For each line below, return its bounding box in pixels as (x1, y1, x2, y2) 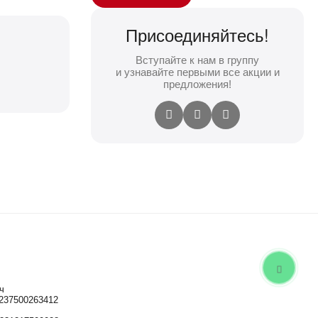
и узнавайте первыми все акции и (115, 66, 280, 78)
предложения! (163, 78, 231, 90)
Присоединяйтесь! (126, 22, 269, 47)
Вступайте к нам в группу (136, 54, 259, 66)
